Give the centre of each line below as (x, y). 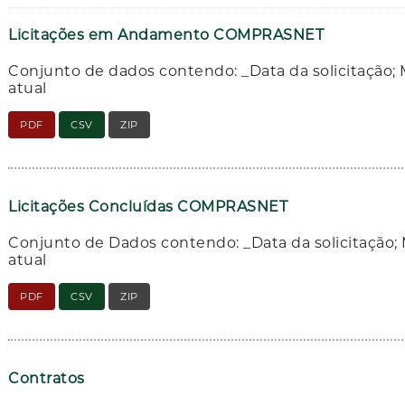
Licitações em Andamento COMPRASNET (166, 35)
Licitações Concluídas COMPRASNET (148, 206)
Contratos (47, 378)
